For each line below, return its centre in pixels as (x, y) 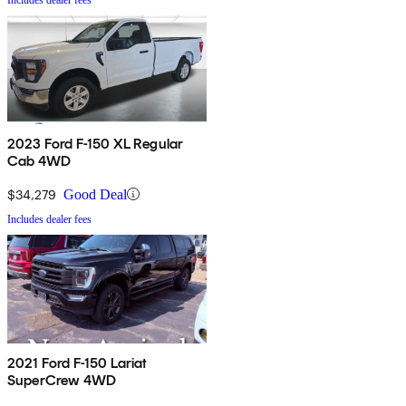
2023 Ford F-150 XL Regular (96, 143)
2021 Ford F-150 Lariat (78, 362)
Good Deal (95, 194)
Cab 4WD (39, 160)
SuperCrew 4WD (62, 380)
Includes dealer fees (49, 219)
